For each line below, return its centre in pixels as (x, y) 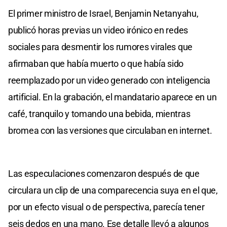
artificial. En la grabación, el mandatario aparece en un (112, 97)
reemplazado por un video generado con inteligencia (109, 80)
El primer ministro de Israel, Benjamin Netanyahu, (103, 13)
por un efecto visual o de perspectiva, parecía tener (106, 207)
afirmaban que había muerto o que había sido (96, 63)
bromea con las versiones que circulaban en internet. (110, 130)
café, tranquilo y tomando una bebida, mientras (99, 113)
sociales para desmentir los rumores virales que (100, 47)
